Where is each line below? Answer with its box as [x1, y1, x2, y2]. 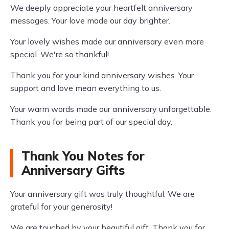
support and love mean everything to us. [10, 83, 161, 93]
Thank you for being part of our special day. [10, 117, 172, 127]
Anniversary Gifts [21, 163, 125, 178]
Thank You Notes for [21, 148, 145, 164]
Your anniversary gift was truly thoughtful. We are [10, 189, 195, 199]
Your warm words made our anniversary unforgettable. [10, 104, 212, 114]
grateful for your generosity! [10, 201, 112, 212]
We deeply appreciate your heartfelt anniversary [10, 3, 193, 13]
